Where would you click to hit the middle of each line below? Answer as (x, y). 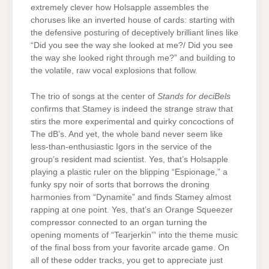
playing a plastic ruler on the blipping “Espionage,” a (129, 172)
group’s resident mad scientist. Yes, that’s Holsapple (129, 160)
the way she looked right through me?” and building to (133, 58)
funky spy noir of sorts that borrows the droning (120, 185)
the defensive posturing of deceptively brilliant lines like (134, 32)
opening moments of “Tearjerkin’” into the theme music (134, 235)
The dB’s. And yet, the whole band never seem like (127, 134)
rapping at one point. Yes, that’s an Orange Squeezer (132, 210)
